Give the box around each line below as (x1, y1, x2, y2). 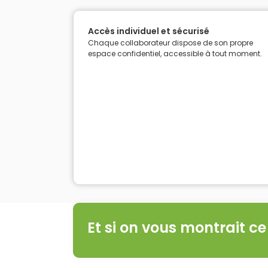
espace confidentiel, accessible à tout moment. (88, 48, 262, 59)
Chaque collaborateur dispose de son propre (88, 38, 253, 48)
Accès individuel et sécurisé (88, 25, 209, 38)
